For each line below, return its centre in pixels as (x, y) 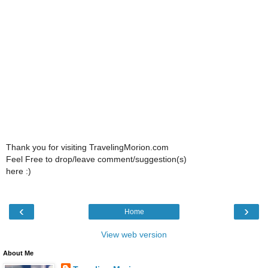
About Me (18, 253)
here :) (19, 171)
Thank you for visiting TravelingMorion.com (87, 147)
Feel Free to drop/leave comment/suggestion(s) (96, 159)
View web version (134, 234)
